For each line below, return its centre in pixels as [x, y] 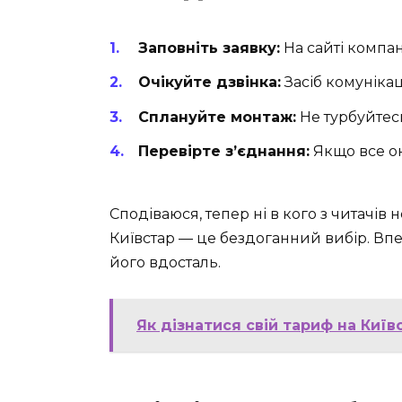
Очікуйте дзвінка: [210, 83]
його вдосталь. [165, 263]
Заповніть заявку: [209, 48]
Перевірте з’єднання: [224, 151]
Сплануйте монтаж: [217, 117]
